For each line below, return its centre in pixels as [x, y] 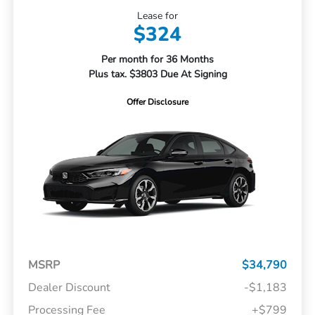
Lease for [157, 15]
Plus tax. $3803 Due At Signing [157, 74]
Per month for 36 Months [157, 59]
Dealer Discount [69, 288]
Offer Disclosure [157, 102]
